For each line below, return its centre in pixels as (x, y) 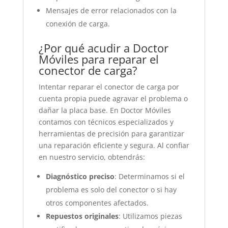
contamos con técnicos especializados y (106, 122)
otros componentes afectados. (97, 203)
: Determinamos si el (149, 176)
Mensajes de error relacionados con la (111, 10)
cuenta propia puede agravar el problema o (113, 98)
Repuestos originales (82, 216)
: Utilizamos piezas (150, 216)
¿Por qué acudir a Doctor (103, 48)
